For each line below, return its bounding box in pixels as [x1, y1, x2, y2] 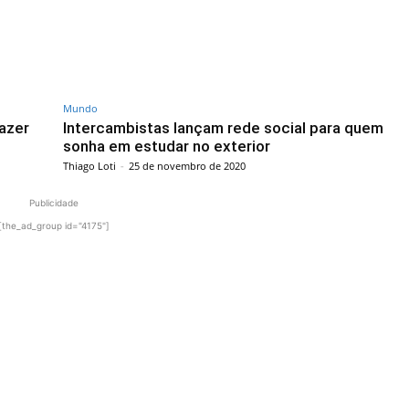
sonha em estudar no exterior [63, 136, 270, 155]
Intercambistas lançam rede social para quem [63, 118, 383, 137]
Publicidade [29, 196, 79, 208]
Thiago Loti [63, 158, 116, 173]
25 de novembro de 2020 [129, 158, 246, 173]
